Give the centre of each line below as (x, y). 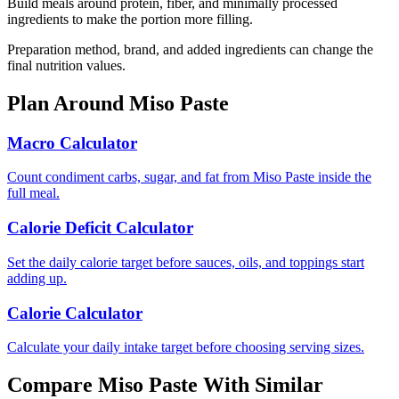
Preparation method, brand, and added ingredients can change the (190, 49)
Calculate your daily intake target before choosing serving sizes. (186, 347)
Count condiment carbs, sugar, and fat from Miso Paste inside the (189, 177)
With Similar (261, 385)
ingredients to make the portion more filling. (130, 19)
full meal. (33, 193)
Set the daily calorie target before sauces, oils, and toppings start (186, 262)
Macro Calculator (72, 142)
